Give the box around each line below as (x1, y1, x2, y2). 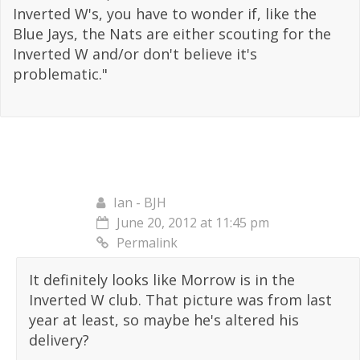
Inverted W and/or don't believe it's (13, 44, 257, 64)
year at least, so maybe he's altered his (29, 310, 299, 330)
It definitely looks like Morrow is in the (29, 270, 295, 290)
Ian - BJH (113, 194, 166, 212)
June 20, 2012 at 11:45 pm (117, 214, 269, 232)
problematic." (13, 64, 108, 84)
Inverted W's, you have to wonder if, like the (13, 4, 317, 24)
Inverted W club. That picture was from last (29, 290, 332, 310)
